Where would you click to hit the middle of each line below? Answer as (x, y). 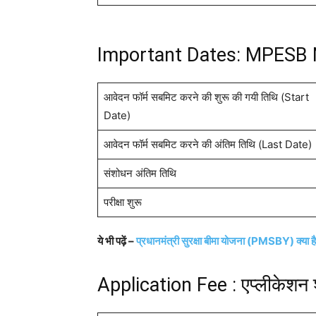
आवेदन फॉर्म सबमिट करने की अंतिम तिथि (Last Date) (207, 145)
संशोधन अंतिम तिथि (140, 174)
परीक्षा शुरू (122, 202)
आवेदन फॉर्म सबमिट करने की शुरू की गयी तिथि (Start (206, 97)
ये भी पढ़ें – (117, 241)
